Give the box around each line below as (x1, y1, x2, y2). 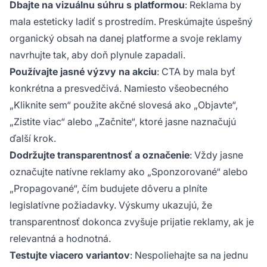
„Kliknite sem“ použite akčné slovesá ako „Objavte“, (10, 99, 238, 111)
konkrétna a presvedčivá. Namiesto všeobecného (10, 82, 229, 95)
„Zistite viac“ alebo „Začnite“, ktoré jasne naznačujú (10, 116, 236, 128)
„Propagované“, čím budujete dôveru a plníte (10, 182, 207, 195)
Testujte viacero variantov (10, 249, 130, 262)
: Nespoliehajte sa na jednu (130, 249, 248, 262)
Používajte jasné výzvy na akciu (10, 66, 157, 78)
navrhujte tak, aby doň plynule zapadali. (10, 49, 185, 61)
